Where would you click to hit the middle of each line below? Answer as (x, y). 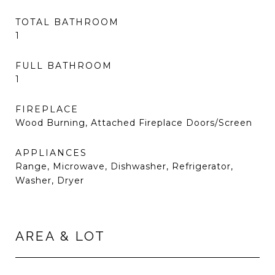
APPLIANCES (51, 153)
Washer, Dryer (50, 180)
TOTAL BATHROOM (67, 22)
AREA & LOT (60, 236)
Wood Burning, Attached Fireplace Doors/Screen (134, 123)
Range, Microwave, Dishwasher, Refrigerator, (124, 166)
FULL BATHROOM (64, 66)
